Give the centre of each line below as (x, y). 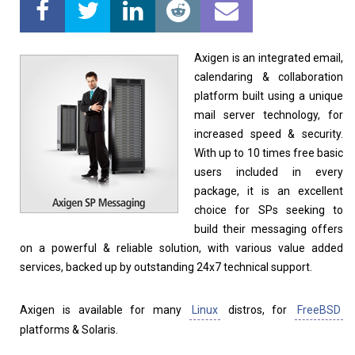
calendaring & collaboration (269, 77)
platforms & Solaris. (69, 330)
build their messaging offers (269, 229)
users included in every (269, 172)
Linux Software (100, 27)
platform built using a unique (269, 96)
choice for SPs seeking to (269, 210)
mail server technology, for (269, 115)
